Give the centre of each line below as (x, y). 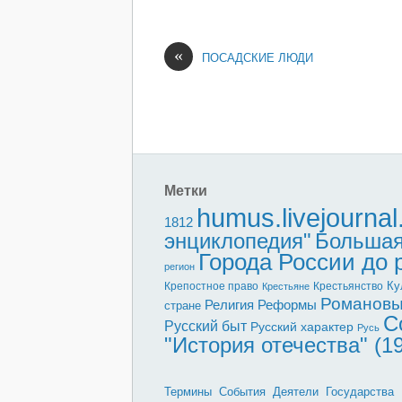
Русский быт (205, 326)
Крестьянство (348, 286)
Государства (360, 391)
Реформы (287, 304)
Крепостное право (211, 286)
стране (183, 305)
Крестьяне (286, 286)
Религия (229, 305)
